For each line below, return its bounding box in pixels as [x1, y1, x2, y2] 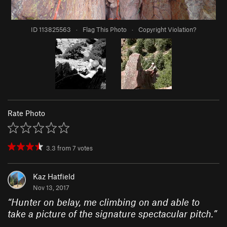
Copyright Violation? [138, 25, 196, 34]
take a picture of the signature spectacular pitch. [8, 208, 213, 220]
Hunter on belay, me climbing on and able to [11, 196, 200, 208]
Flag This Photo [83, 25, 127, 34]
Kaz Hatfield [33, 172, 75, 181]
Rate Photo [8, 108, 45, 118]
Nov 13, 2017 [33, 183, 69, 192]
